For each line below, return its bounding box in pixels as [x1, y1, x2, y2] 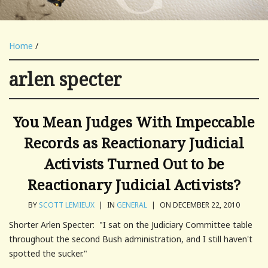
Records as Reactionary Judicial [24, 132, 244, 153]
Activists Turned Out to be [44, 153, 224, 173]
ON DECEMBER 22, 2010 [158, 199, 240, 210]
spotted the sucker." [9, 247, 87, 259]
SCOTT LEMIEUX [39, 199, 95, 210]
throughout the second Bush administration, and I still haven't [9, 233, 252, 245]
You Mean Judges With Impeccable [13, 111, 255, 132]
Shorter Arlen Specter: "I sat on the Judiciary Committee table [9, 218, 252, 230]
